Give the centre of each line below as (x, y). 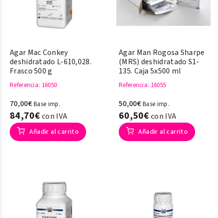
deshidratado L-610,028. (51, 62)
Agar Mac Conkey (39, 53)
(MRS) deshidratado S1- (159, 62)
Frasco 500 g (31, 71)
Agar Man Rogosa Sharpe (162, 53)
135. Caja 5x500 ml (150, 71)
